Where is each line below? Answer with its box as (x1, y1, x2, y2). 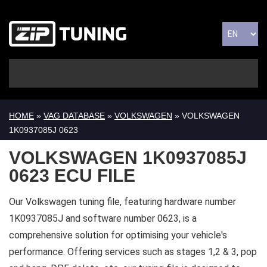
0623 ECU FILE (9, 166, 135, 186)
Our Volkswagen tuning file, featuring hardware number (9, 196, 236, 208)
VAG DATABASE (44, 111, 105, 121)
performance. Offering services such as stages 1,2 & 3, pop (9, 246, 257, 258)
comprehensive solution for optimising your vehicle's (9, 229, 227, 241)
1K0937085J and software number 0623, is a (9, 213, 197, 225)
